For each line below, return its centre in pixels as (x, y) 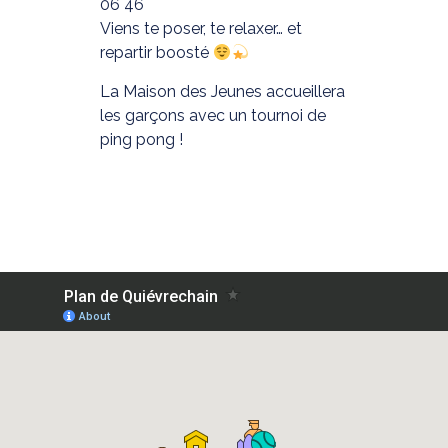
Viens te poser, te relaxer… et (200, 29)
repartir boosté (156, 53)
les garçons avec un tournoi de (212, 115)
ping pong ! (141, 139)
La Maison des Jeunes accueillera (222, 91)
